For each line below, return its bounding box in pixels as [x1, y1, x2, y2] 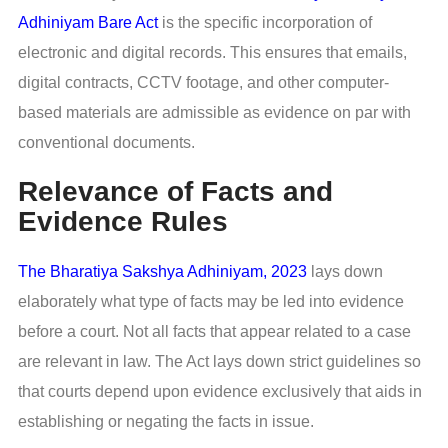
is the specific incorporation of [158, 13, 372, 31]
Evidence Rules [18, 206, 228, 238]
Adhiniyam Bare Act [18, 13, 158, 31]
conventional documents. [18, 133, 195, 151]
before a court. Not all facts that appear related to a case [18, 322, 411, 340]
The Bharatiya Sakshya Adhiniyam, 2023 [18, 262, 307, 280]
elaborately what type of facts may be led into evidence [18, 292, 404, 310]
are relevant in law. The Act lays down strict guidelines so [18, 352, 421, 370]
